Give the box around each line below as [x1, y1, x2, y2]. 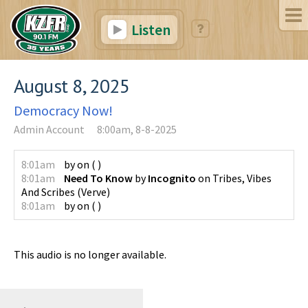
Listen [128, 20, 170, 39]
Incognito [148, 170, 196, 185]
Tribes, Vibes [212, 170, 272, 185]
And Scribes [21, 184, 75, 199]
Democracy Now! [14, 101, 113, 119]
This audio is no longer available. [14, 247, 166, 261]
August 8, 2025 [14, 72, 130, 98]
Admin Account [14, 122, 85, 136]
